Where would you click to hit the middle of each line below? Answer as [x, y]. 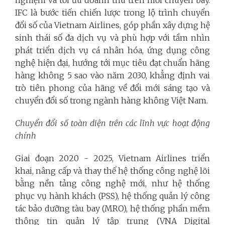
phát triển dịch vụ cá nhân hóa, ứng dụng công [113, 50]
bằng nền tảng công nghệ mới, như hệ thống [113, 183]
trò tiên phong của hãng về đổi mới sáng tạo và [113, 88]
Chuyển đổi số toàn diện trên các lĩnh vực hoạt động [113, 123]
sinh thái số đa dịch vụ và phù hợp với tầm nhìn [113, 38]
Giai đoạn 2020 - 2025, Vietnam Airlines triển [113, 158]
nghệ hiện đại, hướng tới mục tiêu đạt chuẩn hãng [113, 63]
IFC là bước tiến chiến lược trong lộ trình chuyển [113, 13]
